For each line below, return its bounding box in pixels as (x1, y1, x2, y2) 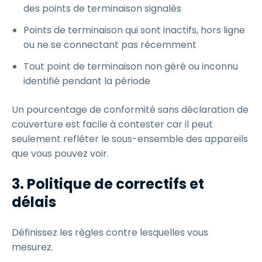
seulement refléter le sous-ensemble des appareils (12, 132, 248, 146)
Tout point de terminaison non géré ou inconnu (23, 60, 238, 73)
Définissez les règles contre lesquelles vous (12, 226, 208, 239)
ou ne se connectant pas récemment (23, 38, 196, 51)
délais (12, 192, 56, 212)
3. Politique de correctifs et (12, 174, 204, 194)
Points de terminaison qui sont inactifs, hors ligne (23, 23, 245, 37)
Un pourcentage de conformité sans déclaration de (12, 103, 249, 116)
